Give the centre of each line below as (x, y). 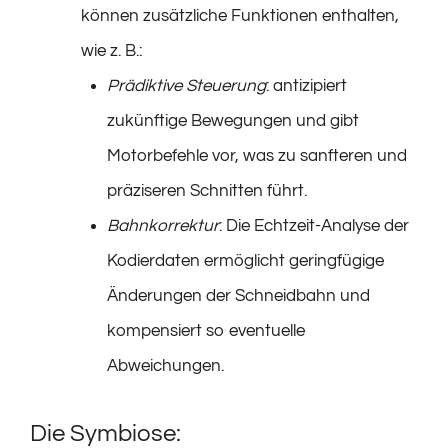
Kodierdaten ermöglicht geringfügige (245, 260)
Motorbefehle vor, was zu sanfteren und (256, 155)
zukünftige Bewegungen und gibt (232, 120)
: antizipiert (306, 85)
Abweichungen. (165, 365)
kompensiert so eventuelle (205, 330)
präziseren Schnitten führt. (206, 190)
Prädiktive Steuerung (186, 85)
